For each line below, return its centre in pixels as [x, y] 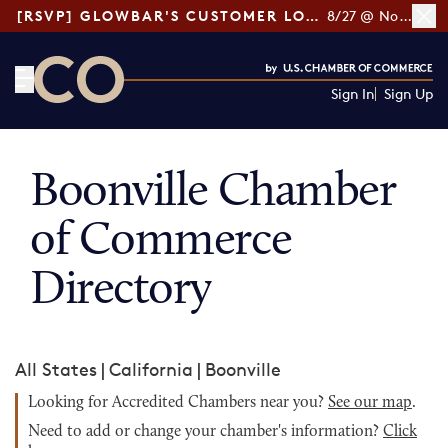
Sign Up [408, 93]
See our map [370, 403]
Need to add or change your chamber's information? [205, 432]
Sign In [352, 93]
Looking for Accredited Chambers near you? [178, 403]
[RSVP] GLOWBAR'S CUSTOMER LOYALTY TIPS [312, 15]
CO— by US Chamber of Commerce [181, 115]
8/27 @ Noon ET [405, 15]
